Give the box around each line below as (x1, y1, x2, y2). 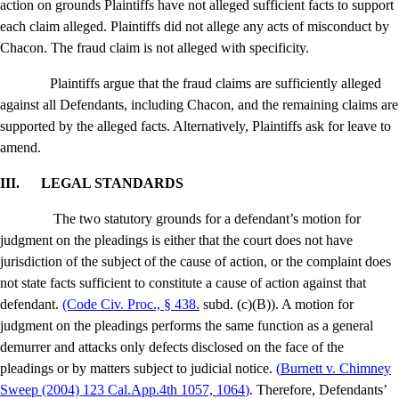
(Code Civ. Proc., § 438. (62, 297, 199, 313)
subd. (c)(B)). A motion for (199, 297, 354, 313)
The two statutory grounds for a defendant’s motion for (53, 211, 361, 227)
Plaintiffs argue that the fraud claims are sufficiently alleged (50, 76, 381, 92)
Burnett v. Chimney (281, 361, 391, 377)
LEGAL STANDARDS (41, 175, 183, 191)
